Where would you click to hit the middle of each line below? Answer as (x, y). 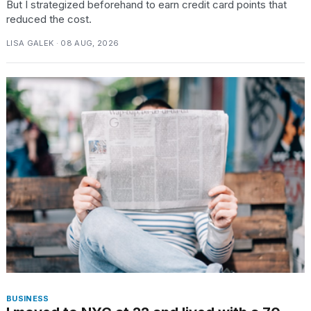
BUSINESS (28, 299)
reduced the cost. (49, 19)
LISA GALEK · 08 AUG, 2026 (63, 43)
